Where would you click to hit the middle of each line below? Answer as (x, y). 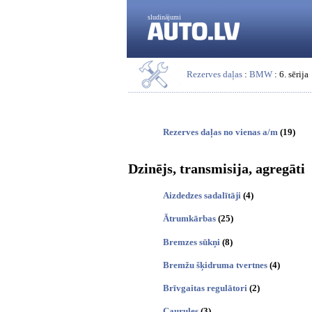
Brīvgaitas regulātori (205, 288)
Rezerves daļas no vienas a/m (220, 132)
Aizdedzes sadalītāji (202, 195)
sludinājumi (164, 17)
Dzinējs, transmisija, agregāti (217, 169)
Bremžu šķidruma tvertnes (215, 265)
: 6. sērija (290, 74)
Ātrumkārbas (189, 219)
